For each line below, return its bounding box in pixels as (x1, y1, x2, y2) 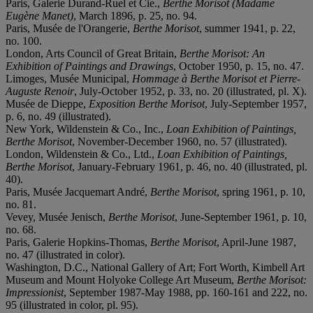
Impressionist (6, 286, 64, 298)
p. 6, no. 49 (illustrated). (6, 110, 111, 122)
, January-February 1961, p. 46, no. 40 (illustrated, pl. (72, 160, 307, 173)
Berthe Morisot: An (180, 47, 265, 59)
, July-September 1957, (205, 97, 307, 110)
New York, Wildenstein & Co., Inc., (6, 122, 166, 135)
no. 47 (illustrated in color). (6, 248, 125, 261)
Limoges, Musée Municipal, (6, 72, 132, 85)
